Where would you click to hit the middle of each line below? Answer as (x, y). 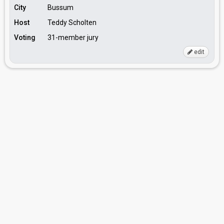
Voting (25, 37)
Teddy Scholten (72, 22)
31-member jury (73, 37)
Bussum (60, 7)
